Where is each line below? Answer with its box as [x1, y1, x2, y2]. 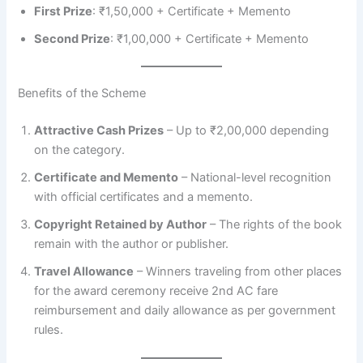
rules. [34, 322, 64, 338]
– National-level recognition [178, 170, 332, 186]
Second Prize [34, 31, 111, 46]
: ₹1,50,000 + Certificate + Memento [92, 3, 292, 19]
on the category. [34, 143, 126, 158]
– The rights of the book [207, 217, 343, 233]
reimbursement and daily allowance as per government [34, 303, 336, 318]
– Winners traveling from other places [134, 264, 343, 280]
